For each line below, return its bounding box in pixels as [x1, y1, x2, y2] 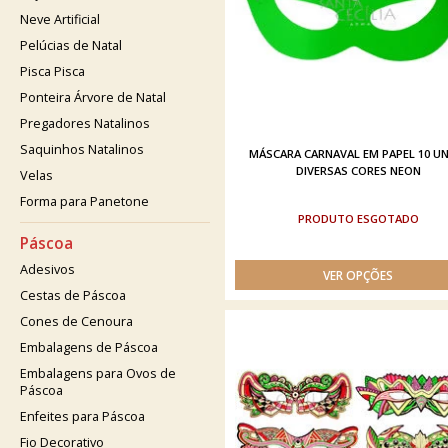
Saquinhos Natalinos [20, 141, 144, 158]
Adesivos [20, 261, 75, 278]
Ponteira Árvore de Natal [20, 89, 166, 106]
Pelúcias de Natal [20, 37, 122, 54]
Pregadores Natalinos [20, 115, 150, 132]
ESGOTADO [356, 211, 419, 226]
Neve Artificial [20, 11, 100, 28]
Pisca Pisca [20, 63, 85, 80]
